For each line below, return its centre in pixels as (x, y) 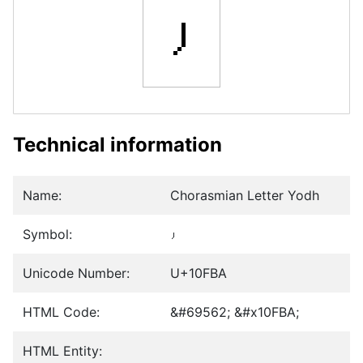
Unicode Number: (76, 273)
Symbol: (47, 235)
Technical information (117, 145)
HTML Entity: (62, 351)
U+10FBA (199, 273)
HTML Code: (61, 312)
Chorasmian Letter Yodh (245, 196)
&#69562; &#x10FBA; (235, 312)
